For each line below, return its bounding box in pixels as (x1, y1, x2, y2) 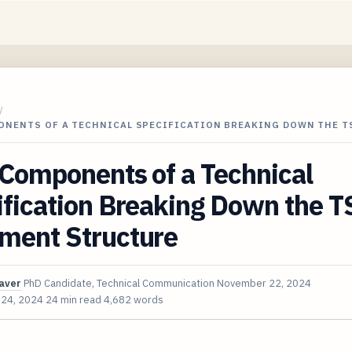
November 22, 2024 (217, 276, 311, 290)
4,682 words (104, 292, 163, 306)
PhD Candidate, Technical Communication (24, 276, 214, 290)
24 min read (46, 292, 101, 306)
